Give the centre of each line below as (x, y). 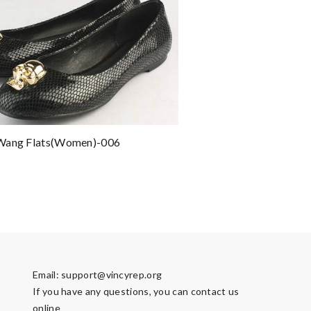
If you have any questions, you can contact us (136, 291)
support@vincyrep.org (112, 275)
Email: (47, 275)
